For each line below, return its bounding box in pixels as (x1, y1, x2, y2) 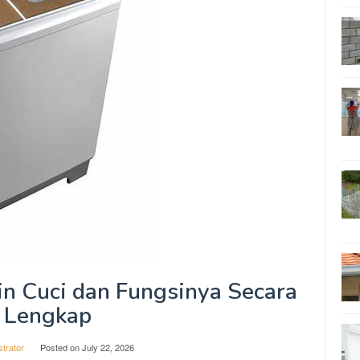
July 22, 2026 (82, 341, 134, 354)
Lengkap (3, 301, 92, 331)
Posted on (40, 341, 82, 354)
